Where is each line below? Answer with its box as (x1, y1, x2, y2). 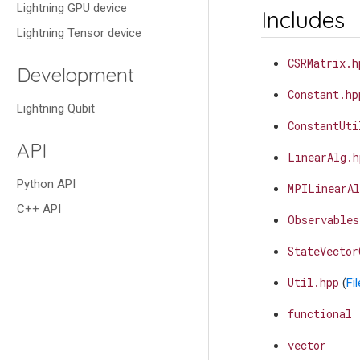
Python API (17, 177, 76, 191)
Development (17, 63, 134, 87)
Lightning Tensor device (17, 26, 141, 40)
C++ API (17, 202, 61, 216)
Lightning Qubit (17, 101, 95, 116)
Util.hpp (287, 275, 339, 291)
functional (287, 306, 352, 322)
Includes (261, 5, 345, 34)
